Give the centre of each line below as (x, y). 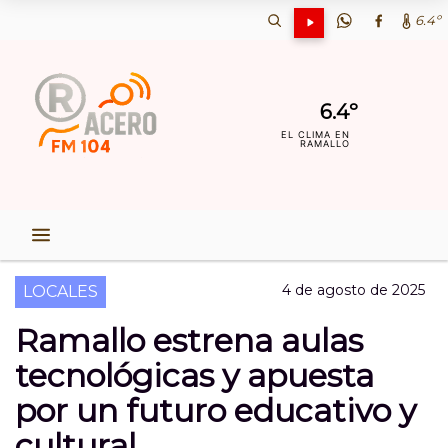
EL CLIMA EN (316, 134)
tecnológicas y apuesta (194, 375)
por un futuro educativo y (215, 410)
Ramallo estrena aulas (189, 340)
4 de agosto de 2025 (353, 290)
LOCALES (60, 291)
